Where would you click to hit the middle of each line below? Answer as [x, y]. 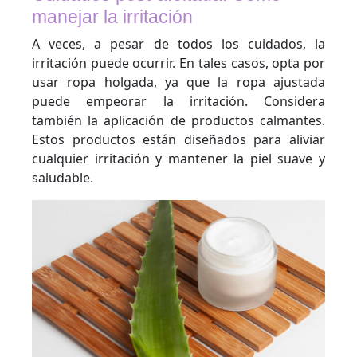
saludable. [63, 178]
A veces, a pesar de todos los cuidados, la [178, 44]
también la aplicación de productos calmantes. [178, 120]
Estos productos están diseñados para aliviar [178, 139]
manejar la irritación [112, 17]
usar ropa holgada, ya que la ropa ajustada [178, 82]
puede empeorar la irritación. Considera [178, 101]
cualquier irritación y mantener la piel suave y [178, 159]
